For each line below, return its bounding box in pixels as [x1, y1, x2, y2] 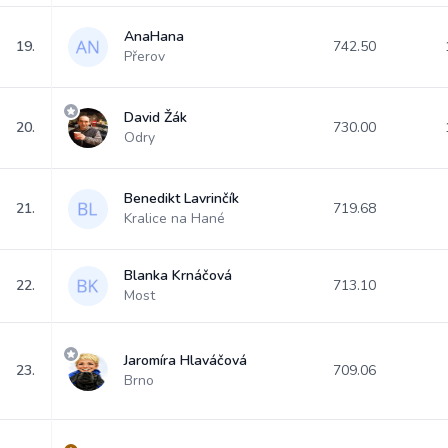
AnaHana [124, 27, 184, 46]
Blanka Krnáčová [124, 266, 232, 285]
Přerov [124, 47, 165, 66]
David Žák [124, 108, 187, 127]
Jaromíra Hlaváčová [124, 351, 247, 370]
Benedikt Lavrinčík [124, 189, 239, 208]
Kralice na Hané [124, 209, 225, 228]
